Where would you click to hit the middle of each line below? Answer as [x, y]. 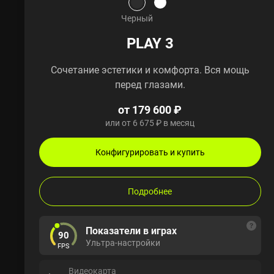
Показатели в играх [131, 231]
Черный [137, 18]
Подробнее [150, 191]
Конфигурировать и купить [150, 152]
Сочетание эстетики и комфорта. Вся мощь [150, 70]
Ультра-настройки [123, 243]
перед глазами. [150, 85]
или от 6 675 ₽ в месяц [150, 123]
